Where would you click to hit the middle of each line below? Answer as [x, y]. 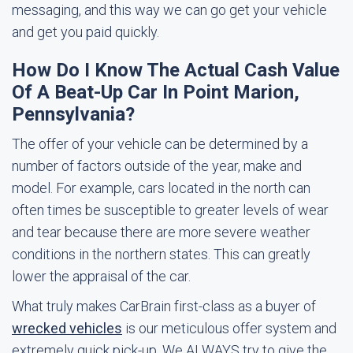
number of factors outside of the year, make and [157, 166]
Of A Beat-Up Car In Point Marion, [156, 92]
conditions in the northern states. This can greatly [161, 254]
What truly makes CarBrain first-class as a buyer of [164, 306]
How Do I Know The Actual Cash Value [176, 70]
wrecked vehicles [67, 328]
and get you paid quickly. [85, 32]
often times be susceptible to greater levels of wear [170, 210]
